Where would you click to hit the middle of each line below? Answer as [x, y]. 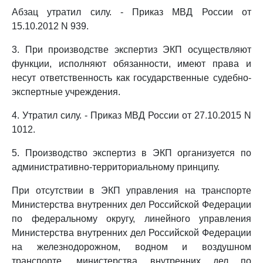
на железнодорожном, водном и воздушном [131, 247]
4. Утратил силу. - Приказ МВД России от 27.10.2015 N [131, 115]
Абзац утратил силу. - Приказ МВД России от [131, 12]
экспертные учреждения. [66, 92]
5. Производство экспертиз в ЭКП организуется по [131, 153]
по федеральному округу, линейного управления [131, 219]
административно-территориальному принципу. [116, 167]
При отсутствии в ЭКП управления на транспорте [131, 190]
